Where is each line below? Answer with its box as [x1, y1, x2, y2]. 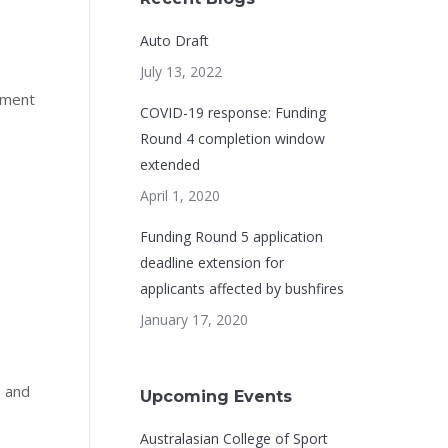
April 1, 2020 [139, 186, 220, 205]
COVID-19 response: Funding [139, 103, 326, 122]
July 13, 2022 [139, 62, 222, 81]
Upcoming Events [139, 387, 292, 406]
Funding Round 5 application [139, 227, 323, 246]
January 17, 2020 [139, 310, 248, 329]
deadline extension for [139, 253, 284, 272]
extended [139, 155, 200, 174]
